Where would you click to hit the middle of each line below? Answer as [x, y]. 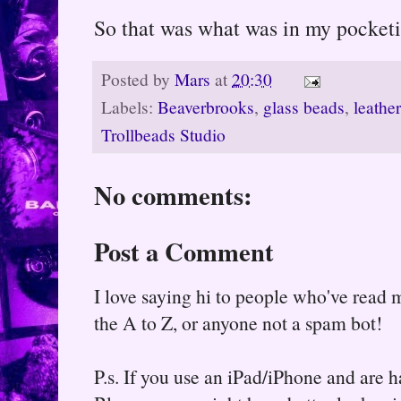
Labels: [129, 107]
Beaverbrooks [206, 107]
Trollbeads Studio [163, 134]
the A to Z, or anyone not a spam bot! [238, 322]
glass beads [304, 107]
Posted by [138, 79]
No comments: [173, 195]
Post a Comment [184, 251]
